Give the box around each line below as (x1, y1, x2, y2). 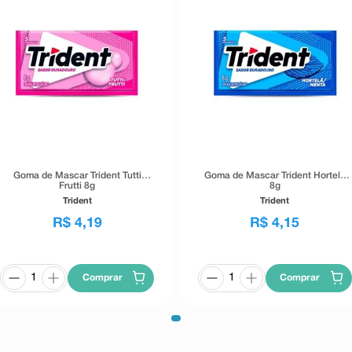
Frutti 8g (59, 181, 96, 190)
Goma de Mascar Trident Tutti (13, 170, 141, 180)
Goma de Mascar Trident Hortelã (203, 170, 346, 180)
